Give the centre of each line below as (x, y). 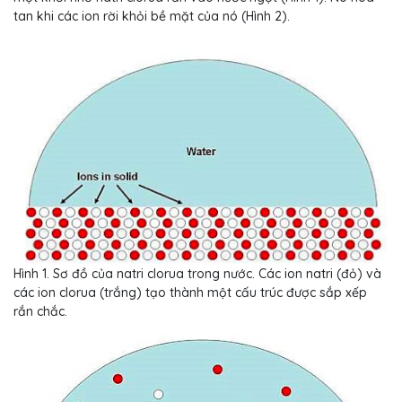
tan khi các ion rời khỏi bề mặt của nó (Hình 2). (152, 17)
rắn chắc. (40, 312)
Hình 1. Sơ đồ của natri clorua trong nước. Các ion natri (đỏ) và (197, 274)
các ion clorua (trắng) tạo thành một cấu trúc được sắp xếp (190, 293)
